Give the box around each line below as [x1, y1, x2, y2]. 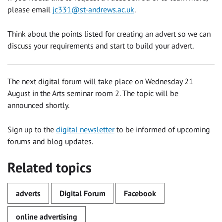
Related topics [7, 158, 92, 176]
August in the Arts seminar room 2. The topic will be [7, 88, 178, 98]
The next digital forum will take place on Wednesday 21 [7, 76, 193, 86]
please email [7, 4, 53, 15]
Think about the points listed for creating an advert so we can [7, 29, 211, 39]
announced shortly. [7, 100, 69, 110]
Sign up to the [7, 124, 56, 134]
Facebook [124, 188, 156, 198]
